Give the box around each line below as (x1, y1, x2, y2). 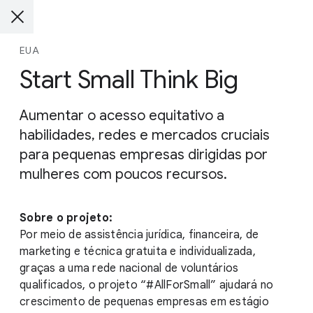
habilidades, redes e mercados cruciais (20, 126, 270, 144)
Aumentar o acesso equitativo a (20, 107, 224, 124)
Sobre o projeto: (20, 211, 112, 225)
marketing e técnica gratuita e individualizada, (20, 245, 256, 259)
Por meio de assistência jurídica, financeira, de (20, 228, 259, 242)
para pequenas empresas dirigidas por (20, 146, 268, 163)
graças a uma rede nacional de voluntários (20, 261, 239, 275)
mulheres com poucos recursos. (20, 166, 227, 183)
